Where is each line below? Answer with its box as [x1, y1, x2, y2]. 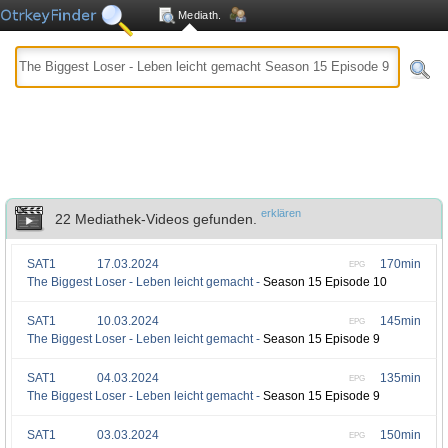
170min [380, 257, 421, 271]
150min [380, 428, 421, 442]
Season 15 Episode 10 [263, 275, 387, 289]
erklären [261, 207, 301, 219]
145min [380, 314, 421, 328]
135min [380, 371, 421, 385]
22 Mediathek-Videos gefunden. [55, 211, 261, 227]
